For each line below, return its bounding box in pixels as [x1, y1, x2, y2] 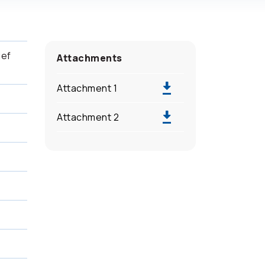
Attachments [57, 51, 122, 64]
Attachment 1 [57, 82, 117, 95]
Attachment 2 [57, 111, 119, 124]
